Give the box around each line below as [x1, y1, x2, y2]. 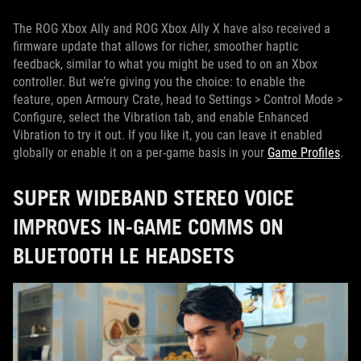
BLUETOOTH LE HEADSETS [13, 243, 234, 269]
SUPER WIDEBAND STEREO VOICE [13, 185, 294, 211]
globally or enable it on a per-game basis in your [13, 145, 268, 161]
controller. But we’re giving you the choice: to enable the [13, 74, 305, 90]
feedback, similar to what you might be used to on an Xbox [13, 56, 317, 73]
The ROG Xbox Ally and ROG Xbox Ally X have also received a [13, 21, 330, 37]
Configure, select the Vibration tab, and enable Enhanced [13, 110, 309, 126]
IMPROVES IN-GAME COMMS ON [13, 214, 284, 240]
